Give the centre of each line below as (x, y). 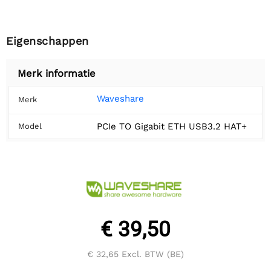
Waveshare (120, 98)
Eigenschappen (47, 41)
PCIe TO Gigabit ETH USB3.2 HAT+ (172, 126)
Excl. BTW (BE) (151, 254)
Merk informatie (57, 73)
